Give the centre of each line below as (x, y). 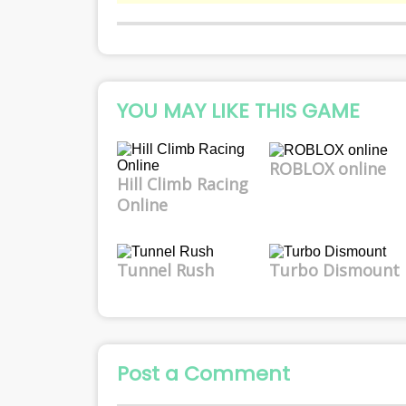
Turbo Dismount (334, 270)
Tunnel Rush (166, 270)
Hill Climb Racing (183, 184)
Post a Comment (204, 373)
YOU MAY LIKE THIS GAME (239, 111)
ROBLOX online (327, 168)
